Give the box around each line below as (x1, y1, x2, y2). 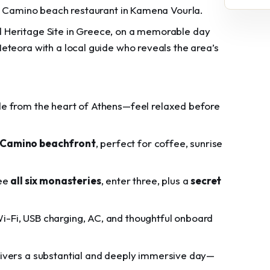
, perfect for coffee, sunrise (95, 137, 223, 149)
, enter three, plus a (101, 174, 191, 187)
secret (190, 174, 222, 187)
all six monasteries (10, 174, 101, 187)
